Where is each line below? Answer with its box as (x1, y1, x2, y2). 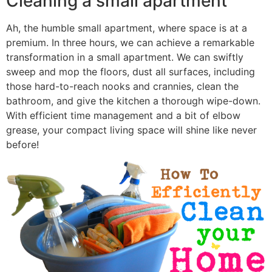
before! (6, 138, 39, 151)
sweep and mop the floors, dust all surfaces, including (6, 65, 255, 78)
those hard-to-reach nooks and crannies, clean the (6, 80, 239, 92)
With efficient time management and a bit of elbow (6, 109, 240, 121)
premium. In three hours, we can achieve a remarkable (6, 36, 254, 49)
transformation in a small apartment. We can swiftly (6, 50, 243, 63)
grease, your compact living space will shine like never (6, 123, 257, 136)
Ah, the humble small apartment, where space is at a (6, 21, 247, 34)
